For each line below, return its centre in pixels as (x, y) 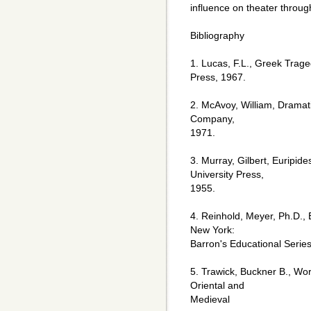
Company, (212, 119)
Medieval (210, 300)
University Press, (227, 175)
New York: (212, 230)
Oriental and (217, 286)
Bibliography (217, 36)
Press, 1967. (218, 77)
